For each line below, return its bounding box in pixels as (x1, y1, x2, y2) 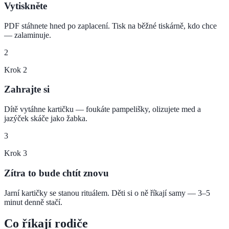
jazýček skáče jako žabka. (4, 114, 87, 123)
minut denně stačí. (4, 197, 62, 207)
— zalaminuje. (4, 30, 51, 39)
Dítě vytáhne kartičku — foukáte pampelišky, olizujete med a (4, 105, 201, 114)
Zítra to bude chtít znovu (4, 167, 109, 178)
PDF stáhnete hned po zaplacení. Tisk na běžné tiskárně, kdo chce (4, 21, 217, 30)
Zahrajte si (4, 84, 50, 95)
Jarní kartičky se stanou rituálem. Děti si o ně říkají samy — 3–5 (4, 188, 210, 197)
